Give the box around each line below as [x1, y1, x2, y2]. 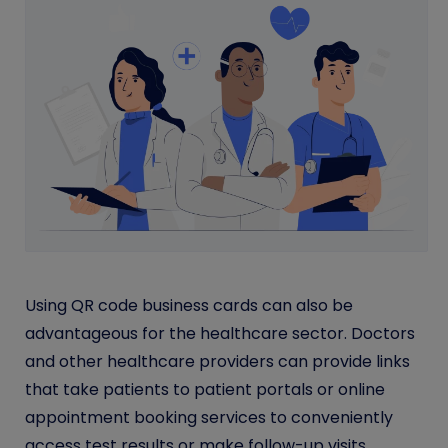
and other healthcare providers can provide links [25, 350, 410, 374]
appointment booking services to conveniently [25, 406, 393, 430]
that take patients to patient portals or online [25, 378, 385, 402]
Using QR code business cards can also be [25, 294, 353, 318]
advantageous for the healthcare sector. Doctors [25, 322, 415, 346]
